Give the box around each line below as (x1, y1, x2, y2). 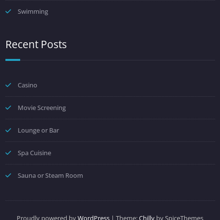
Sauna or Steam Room (17, 170, 83, 180)
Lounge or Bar (17, 125, 59, 135)
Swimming (17, 6, 48, 16)
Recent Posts (5, 37, 67, 51)
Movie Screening (17, 103, 66, 112)
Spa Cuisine (17, 148, 51, 157)
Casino (17, 80, 37, 89)
